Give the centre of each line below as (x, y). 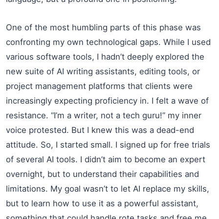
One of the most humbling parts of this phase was (103, 27)
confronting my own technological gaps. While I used (108, 42)
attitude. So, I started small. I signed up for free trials (108, 144)
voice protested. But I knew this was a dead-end (100, 130)
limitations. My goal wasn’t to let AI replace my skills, (108, 188)
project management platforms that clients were (99, 86)
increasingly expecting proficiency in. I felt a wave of (107, 100)
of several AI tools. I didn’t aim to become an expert (106, 159)
